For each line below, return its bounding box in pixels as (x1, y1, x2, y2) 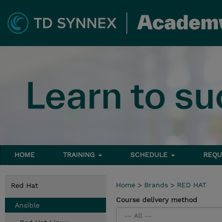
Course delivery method (116, 196, 197, 204)
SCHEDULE (130, 151, 170, 159)
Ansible (15, 201, 40, 209)
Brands (144, 181, 168, 189)
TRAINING (63, 151, 98, 159)
